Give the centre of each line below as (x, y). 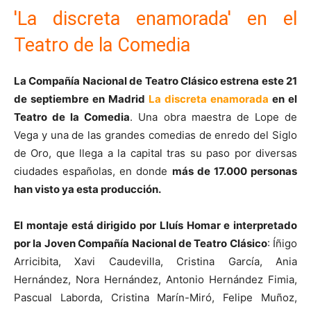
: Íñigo (282, 244)
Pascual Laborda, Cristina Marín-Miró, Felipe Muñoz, (155, 298)
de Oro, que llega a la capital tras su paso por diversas (155, 153)
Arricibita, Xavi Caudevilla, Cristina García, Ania (155, 262)
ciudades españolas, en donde (93, 171)
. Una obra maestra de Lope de (214, 117)
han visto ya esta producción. (87, 190)
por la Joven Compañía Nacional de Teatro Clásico (141, 244)
